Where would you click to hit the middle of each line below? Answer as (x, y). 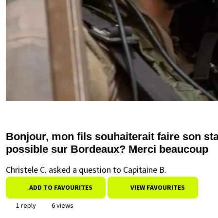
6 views (62, 205)
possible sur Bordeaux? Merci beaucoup (107, 149)
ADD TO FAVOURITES (61, 187)
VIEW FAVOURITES (157, 187)
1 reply (25, 205)
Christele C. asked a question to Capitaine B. (86, 170)
